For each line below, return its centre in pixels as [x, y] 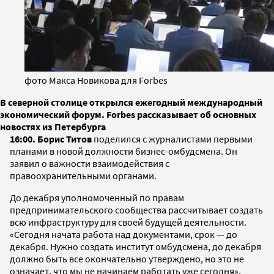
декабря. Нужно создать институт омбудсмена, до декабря [135, 246]
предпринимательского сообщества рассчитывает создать [136, 209]
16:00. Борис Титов [52, 139]
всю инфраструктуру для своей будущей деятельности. [128, 222]
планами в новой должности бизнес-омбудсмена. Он [124, 151]
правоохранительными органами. [83, 175]
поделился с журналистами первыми [173, 139]
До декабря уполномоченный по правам [97, 197]
